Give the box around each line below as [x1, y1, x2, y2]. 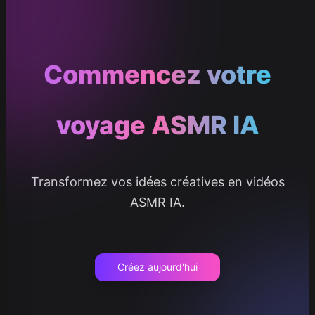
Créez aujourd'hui [117, 261, 198, 274]
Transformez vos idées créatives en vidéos [30, 174, 285, 190]
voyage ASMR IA [56, 110, 259, 141]
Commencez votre [44, 59, 271, 91]
